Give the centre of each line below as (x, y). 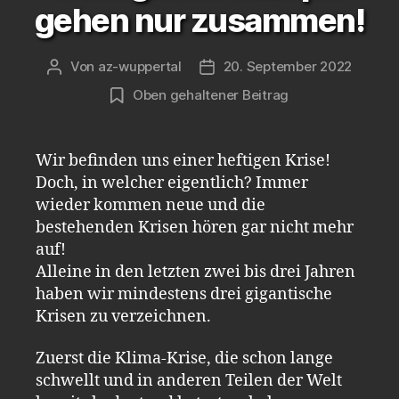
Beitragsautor (97, 67)
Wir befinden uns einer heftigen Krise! (183, 160)
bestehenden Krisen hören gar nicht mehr (195, 227)
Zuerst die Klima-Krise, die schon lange (184, 358)
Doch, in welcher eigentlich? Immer (172, 183)
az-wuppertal (139, 66)
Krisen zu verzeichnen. (123, 316)
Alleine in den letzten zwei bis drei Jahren (195, 272)
